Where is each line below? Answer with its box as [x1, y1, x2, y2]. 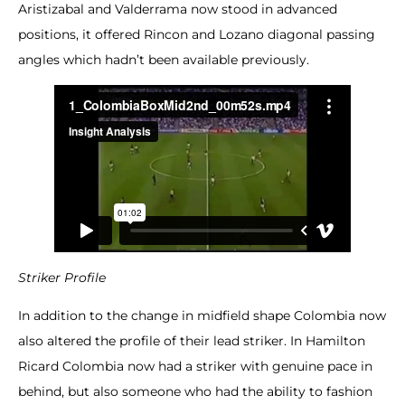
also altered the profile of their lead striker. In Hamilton [18, 332, 365, 349]
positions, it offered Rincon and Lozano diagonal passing [18, 25, 375, 42]
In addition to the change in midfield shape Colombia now [18, 306, 386, 324]
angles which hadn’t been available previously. [18, 51, 309, 68]
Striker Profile [18, 268, 106, 286]
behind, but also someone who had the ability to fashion [18, 382, 372, 400]
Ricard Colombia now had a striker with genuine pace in [18, 357, 372, 374]
